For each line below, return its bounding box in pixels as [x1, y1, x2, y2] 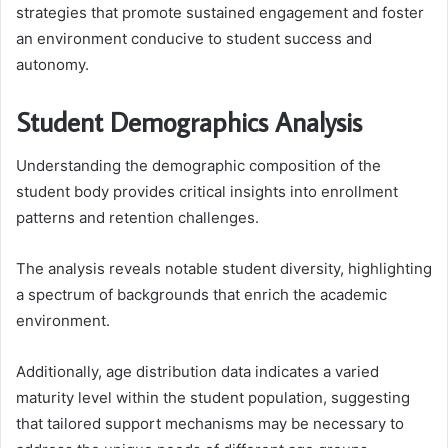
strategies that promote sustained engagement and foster [16, 2, 424, 22]
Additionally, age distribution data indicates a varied [16, 362, 379, 382]
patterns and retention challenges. [16, 208, 259, 228]
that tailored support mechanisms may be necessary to [16, 414, 404, 434]
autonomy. [16, 54, 89, 74]
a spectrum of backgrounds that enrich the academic [16, 285, 387, 305]
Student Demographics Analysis [16, 103, 362, 139]
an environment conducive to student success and [16, 28, 372, 48]
